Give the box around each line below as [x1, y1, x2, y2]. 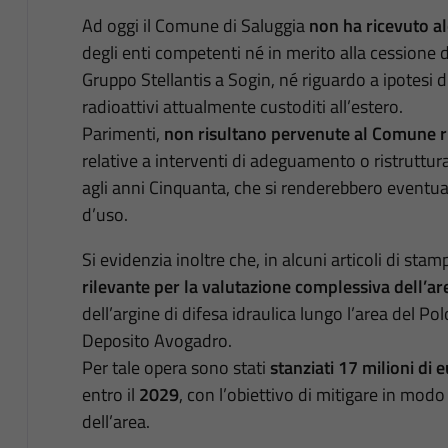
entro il [81, 380, 139, 408]
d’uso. [81, 200, 128, 228]
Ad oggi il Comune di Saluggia [81, 11, 309, 39]
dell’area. [81, 407, 150, 435]
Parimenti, [81, 119, 164, 147]
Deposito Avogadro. [81, 326, 232, 354]
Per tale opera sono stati [81, 353, 270, 381]
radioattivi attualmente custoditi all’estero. [81, 92, 403, 120]
